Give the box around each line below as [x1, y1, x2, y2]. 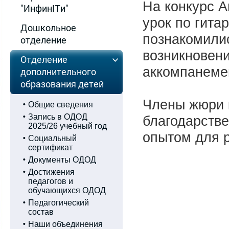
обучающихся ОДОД [28, 186, 106, 195]
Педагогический [28, 198, 89, 207]
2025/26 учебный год [28, 122, 107, 130]
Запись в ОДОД [28, 112, 87, 121]
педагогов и [28, 177, 73, 186]
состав [28, 208, 54, 216]
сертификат [28, 143, 73, 152]
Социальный [28, 134, 77, 143]
